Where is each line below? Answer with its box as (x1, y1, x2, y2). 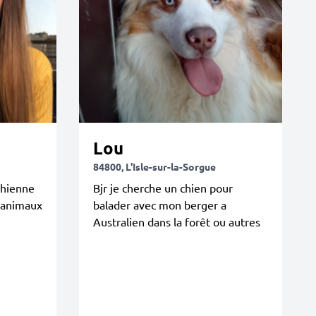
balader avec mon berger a (93, 197, 226, 212)
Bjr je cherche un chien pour (93, 180, 233, 195)
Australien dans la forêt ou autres (93, 214, 260, 229)
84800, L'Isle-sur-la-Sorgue (93, 159, 216, 173)
